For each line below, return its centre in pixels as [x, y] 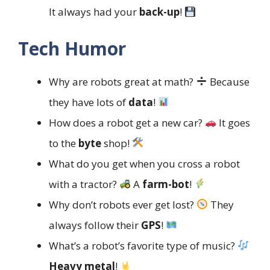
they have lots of [89, 102]
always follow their [95, 225]
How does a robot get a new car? [127, 122]
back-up [159, 12]
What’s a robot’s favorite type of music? [143, 245]
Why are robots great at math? [122, 81]
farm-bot [166, 184]
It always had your [94, 12]
